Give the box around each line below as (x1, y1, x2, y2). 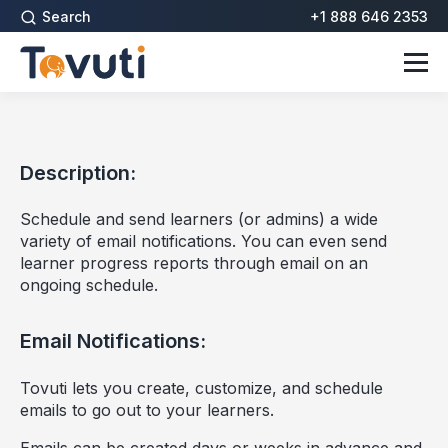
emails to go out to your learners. (20, 399, 274, 420)
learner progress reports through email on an (20, 253, 368, 274)
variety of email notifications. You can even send (20, 231, 387, 252)
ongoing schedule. (20, 275, 158, 296)
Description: (20, 161, 136, 185)
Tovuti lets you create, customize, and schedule (20, 377, 383, 398)
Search (42, 8, 91, 25)
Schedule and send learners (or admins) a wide (20, 209, 378, 230)
